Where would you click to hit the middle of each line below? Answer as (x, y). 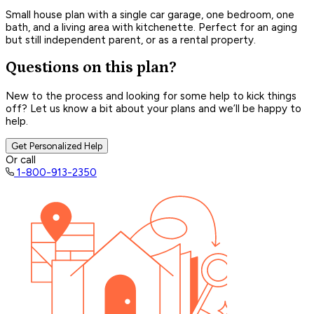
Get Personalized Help (57, 145)
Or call (21, 159)
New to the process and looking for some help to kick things (151, 96)
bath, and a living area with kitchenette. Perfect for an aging (151, 27)
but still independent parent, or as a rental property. (131, 40)
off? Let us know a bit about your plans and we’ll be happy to (153, 108)
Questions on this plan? (91, 68)
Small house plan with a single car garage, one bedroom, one (150, 14)
